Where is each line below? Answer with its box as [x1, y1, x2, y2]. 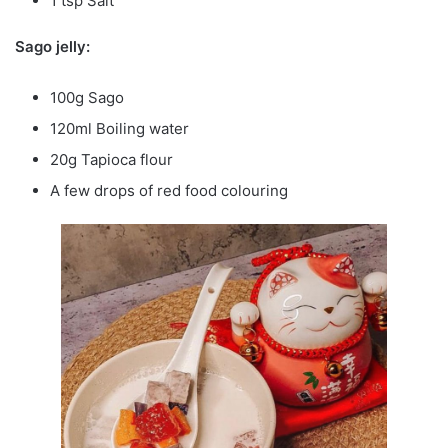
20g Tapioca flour [50, 149, 181, 169]
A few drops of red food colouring [50, 180, 292, 200]
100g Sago [50, 87, 128, 107]
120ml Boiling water [50, 118, 189, 138]
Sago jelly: [15, 36, 90, 56]
